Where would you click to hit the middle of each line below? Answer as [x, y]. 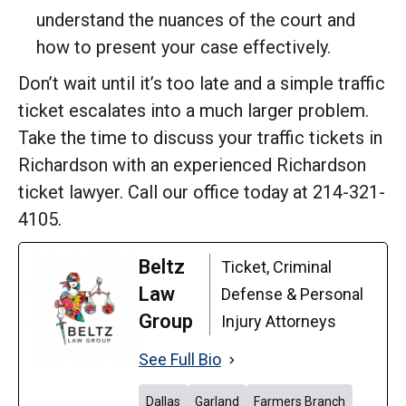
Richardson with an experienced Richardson [192, 165]
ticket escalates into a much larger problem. [193, 111]
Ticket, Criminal [277, 267]
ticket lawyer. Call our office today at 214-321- [202, 192]
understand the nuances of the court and [196, 20]
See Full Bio [180, 359]
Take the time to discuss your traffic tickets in [200, 138]
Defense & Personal [293, 294]
